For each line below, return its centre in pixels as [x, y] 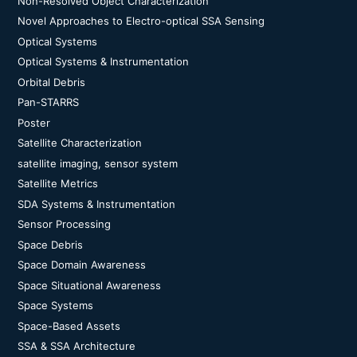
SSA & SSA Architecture [76, 346]
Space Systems [55, 305]
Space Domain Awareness [82, 265]
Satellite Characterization [80, 143]
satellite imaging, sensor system [98, 163]
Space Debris [50, 244]
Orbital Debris [51, 82]
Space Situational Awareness [89, 285]
